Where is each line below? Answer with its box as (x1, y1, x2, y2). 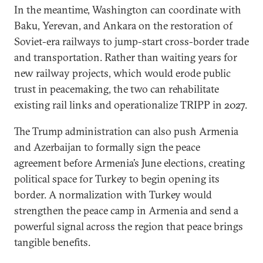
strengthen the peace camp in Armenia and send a (14, 204, 238, 217)
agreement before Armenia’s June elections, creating (14, 156, 245, 170)
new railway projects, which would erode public (14, 66, 231, 80)
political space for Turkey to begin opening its (14, 172, 220, 186)
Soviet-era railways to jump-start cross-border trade (14, 35, 249, 48)
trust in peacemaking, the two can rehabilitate (14, 82, 219, 96)
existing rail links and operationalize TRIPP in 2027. (14, 98, 247, 112)
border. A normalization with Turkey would (14, 188, 212, 201)
